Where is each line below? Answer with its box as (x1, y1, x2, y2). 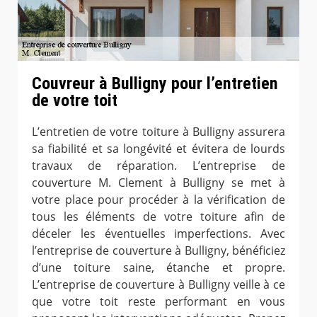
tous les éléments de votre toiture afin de (32, 209, 285, 225)
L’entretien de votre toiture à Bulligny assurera (32, 124, 285, 140)
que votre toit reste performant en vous (32, 294, 285, 310)
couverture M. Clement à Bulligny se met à (32, 175, 285, 191)
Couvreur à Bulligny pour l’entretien (32, 74, 278, 94)
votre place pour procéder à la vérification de (32, 192, 285, 208)
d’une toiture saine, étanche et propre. (32, 260, 285, 276)
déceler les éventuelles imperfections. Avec (32, 226, 285, 242)
